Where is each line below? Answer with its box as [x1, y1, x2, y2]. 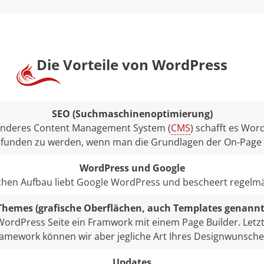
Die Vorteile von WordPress [32, 54, 227, 74]
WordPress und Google [79, 161, 185, 175]
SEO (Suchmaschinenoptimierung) [51, 107, 213, 121]
